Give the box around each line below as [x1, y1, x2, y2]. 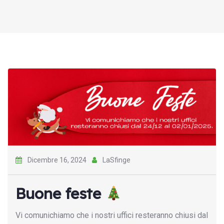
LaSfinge [101, 155, 130, 164]
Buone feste [15, 183, 105, 203]
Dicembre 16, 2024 [27, 155, 86, 164]
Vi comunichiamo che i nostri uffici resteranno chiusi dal [15, 210, 208, 220]
